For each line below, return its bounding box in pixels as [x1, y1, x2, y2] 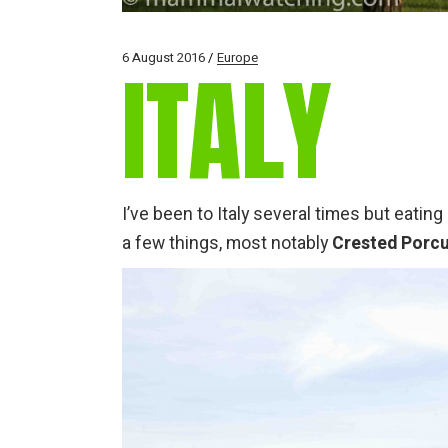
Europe [217, 48, 258, 68]
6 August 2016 [122, 48, 205, 68]
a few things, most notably [122, 231, 332, 257]
